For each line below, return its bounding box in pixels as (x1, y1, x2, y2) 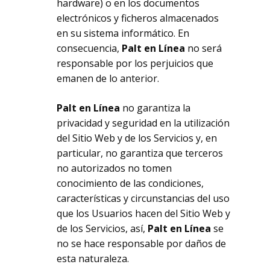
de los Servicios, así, (57, 222, 148, 235)
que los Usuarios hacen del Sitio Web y (57, 207, 231, 220)
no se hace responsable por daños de (57, 237, 227, 250)
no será (187, 42, 222, 55)
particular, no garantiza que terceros (57, 146, 224, 160)
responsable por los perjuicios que (57, 57, 214, 70)
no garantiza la (122, 101, 191, 115)
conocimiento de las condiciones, (57, 177, 204, 190)
